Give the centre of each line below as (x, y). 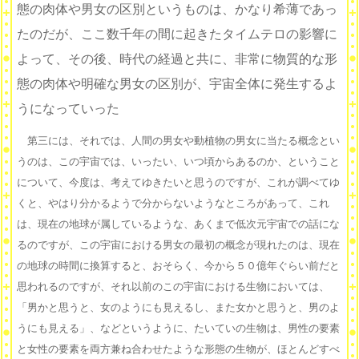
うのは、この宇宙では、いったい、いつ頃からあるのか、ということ (178, 162)
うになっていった (68, 109)
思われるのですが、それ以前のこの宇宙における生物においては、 (173, 287)
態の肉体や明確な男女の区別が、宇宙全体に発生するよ (177, 84)
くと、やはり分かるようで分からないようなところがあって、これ (173, 204)
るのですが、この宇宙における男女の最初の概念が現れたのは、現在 (178, 245)
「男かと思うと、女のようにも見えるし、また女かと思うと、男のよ (178, 308)
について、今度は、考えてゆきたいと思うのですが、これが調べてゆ (178, 183)
